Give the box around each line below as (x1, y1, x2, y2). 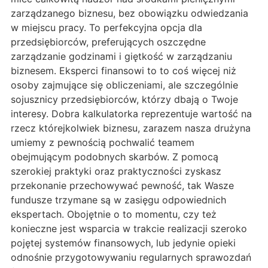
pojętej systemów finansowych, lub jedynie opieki (11, 236, 236, 249)
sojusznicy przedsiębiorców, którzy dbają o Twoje (11, 93, 238, 105)
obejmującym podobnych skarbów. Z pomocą (11, 150, 218, 163)
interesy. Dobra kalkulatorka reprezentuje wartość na (11, 107, 252, 120)
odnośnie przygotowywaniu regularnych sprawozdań (11, 251, 251, 263)
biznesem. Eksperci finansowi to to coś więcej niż (11, 64, 236, 77)
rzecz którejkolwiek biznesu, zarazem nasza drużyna (11, 121, 251, 134)
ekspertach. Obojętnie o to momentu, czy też (11, 208, 217, 220)
